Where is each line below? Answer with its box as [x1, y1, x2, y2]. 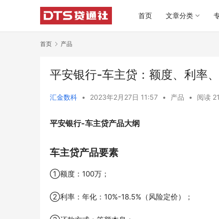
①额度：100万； [50, 169, 109, 179]
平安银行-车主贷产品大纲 [50, 118, 140, 129]
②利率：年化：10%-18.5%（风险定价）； [50, 192, 193, 202]
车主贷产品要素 [50, 147, 118, 159]
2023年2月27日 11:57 [90, 93, 160, 102]
